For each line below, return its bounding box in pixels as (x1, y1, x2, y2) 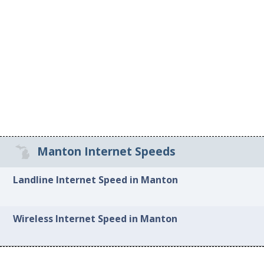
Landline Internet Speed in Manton (13, 173, 179, 186)
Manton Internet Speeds (37, 144, 176, 160)
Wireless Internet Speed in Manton (13, 212, 178, 226)
